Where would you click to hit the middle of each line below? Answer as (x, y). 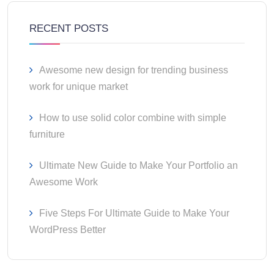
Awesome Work (64, 182)
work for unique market (79, 86)
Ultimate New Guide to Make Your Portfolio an (139, 165)
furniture (47, 134)
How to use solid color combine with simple (133, 117)
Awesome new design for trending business (134, 70)
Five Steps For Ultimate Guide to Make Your (134, 213)
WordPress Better (68, 229)
